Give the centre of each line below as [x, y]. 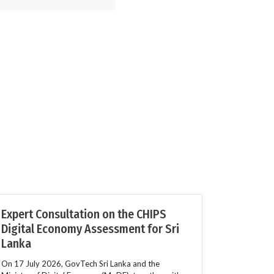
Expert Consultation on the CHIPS [84, 214]
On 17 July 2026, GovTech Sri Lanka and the [80, 263]
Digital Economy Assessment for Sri [90, 228]
